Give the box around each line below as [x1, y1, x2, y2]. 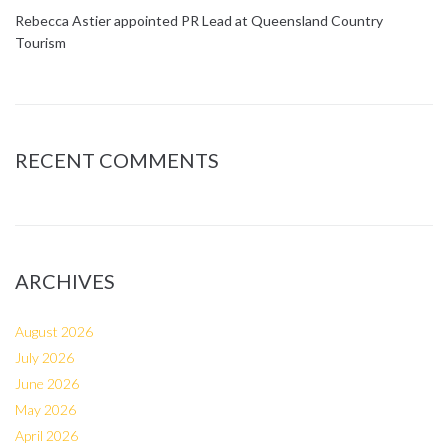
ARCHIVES [15, 269, 115, 294]
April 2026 [15, 427, 78, 445]
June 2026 [15, 375, 79, 393]
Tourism [15, 34, 66, 52]
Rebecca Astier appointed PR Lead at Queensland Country [15, 12, 383, 30]
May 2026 [15, 401, 76, 419]
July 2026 [15, 349, 74, 367]
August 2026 [15, 323, 93, 341]
